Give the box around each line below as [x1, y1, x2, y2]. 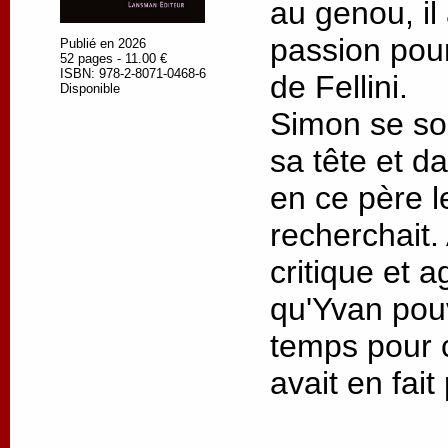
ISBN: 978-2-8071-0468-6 [60, 65, 206, 81]
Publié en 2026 [60, 35, 146, 51]
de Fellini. [270, 68, 417, 105]
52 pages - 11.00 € [60, 50, 167, 66]
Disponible [60, 80, 120, 96]
